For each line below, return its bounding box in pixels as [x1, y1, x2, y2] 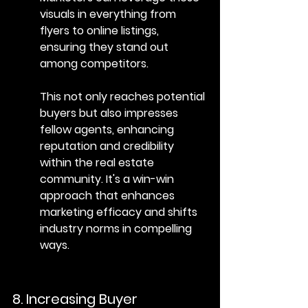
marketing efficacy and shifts [40, 203, 200, 220]
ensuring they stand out [40, 38, 171, 55]
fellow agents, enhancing [40, 121, 177, 137]
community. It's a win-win [40, 170, 177, 187]
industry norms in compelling [40, 220, 195, 236]
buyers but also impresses [40, 104, 181, 121]
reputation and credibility [40, 137, 177, 154]
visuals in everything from [40, 5, 179, 22]
